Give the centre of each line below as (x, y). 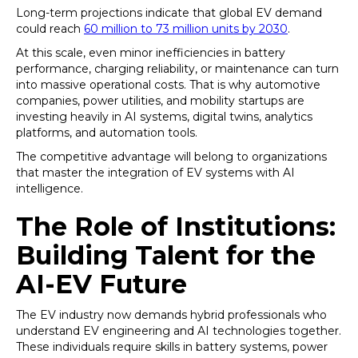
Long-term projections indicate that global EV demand (169, 13)
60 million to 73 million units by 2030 (186, 29)
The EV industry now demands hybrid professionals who (171, 315)
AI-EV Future (101, 284)
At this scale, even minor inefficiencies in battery (151, 53)
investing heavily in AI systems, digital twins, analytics (164, 117)
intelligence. (50, 189)
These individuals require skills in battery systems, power (172, 347)
